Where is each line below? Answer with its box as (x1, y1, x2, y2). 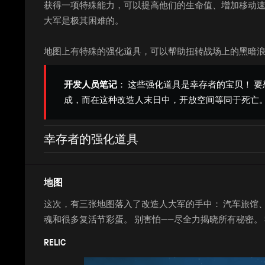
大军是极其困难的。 (44, 15, 124, 26)
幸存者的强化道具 (44, 131, 138, 146)
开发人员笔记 (64, 79, 117, 90)
